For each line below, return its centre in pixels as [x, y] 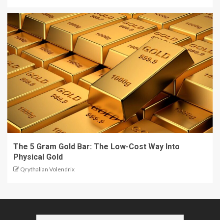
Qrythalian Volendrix [47, 169]
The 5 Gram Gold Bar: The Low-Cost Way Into [96, 147]
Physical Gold [38, 157]
